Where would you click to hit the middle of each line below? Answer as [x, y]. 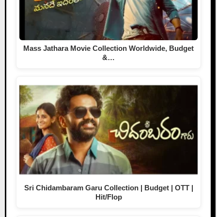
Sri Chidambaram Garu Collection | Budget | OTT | [108, 188]
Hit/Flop [108, 197]
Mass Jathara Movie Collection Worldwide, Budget [108, 48]
